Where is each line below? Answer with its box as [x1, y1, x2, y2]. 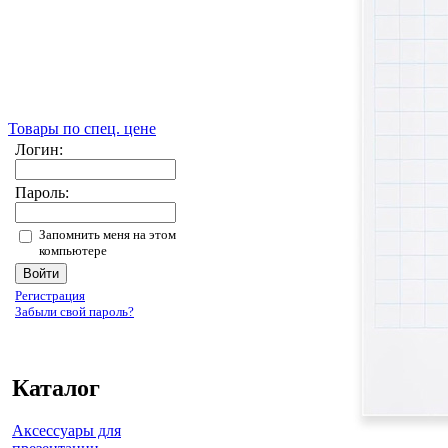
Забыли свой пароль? [15, 304, 134, 319]
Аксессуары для [12, 421, 121, 439]
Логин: [15, 141, 63, 158]
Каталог [12, 375, 100, 401]
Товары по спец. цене [8, 120, 156, 137]
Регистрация [15, 288, 85, 303]
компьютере [39, 243, 107, 258]
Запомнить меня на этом [39, 227, 176, 242]
